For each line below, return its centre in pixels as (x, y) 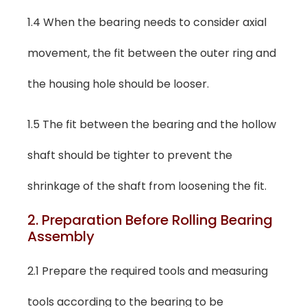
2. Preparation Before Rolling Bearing (150, 220)
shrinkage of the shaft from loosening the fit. (147, 186)
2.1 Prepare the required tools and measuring (148, 271)
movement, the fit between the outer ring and (152, 53)
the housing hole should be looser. (118, 84)
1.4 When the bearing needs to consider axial (147, 23)
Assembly (61, 236)
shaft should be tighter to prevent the (130, 156)
